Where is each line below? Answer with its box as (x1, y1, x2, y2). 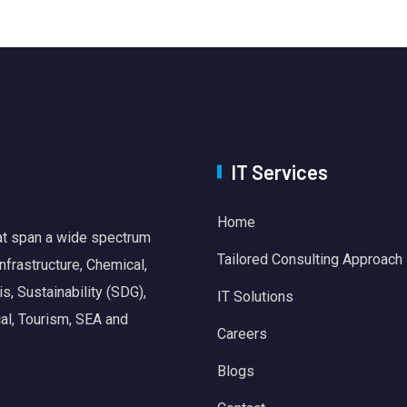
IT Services (231, 159, 328, 184)
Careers (217, 324, 267, 342)
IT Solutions (217, 287, 293, 305)
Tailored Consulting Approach (217, 250, 402, 268)
